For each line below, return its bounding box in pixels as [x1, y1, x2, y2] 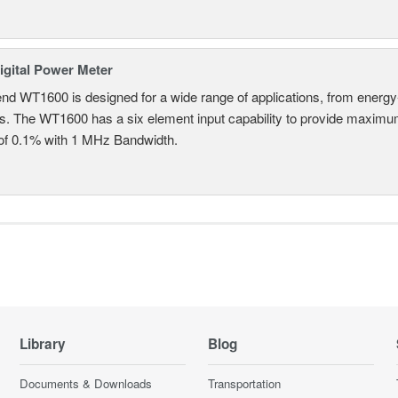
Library [20, 333, 67, 354]
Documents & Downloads [20, 374, 153, 392]
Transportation [207, 374, 281, 392]
